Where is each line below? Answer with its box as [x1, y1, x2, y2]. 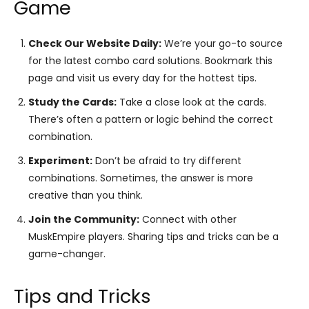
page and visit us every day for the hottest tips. [28, 70, 257, 85]
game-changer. [28, 246, 106, 261]
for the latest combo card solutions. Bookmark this [28, 53, 272, 68]
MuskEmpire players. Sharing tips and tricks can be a [28, 229, 279, 243]
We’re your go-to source [161, 36, 283, 50]
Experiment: [28, 153, 92, 168]
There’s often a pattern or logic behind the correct [28, 112, 273, 126]
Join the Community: [28, 212, 139, 226]
